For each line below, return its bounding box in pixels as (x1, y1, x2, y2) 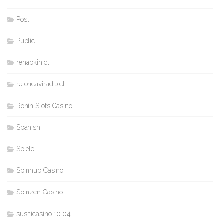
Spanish (16, 123, 40, 131)
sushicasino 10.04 (16, 209, 71, 218)
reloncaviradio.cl (16, 80, 65, 88)
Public (16, 36, 35, 45)
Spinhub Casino (16, 166, 63, 174)
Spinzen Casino (16, 188, 63, 196)
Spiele (16, 144, 34, 153)
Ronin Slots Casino (16, 101, 72, 110)
